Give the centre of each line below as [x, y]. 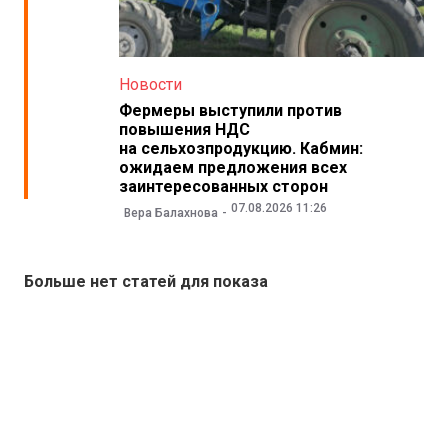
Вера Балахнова [170, 212]
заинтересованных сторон [223, 187]
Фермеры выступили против [230, 111]
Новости [150, 85]
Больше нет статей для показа [146, 281]
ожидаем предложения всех [232, 168]
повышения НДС [184, 130]
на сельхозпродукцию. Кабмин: [240, 149]
